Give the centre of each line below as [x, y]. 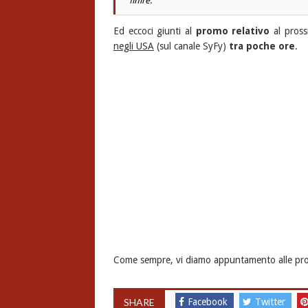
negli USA [133, 46]
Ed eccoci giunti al [154, 31]
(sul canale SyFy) [191, 46]
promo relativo [233, 31]
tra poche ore [262, 46]
